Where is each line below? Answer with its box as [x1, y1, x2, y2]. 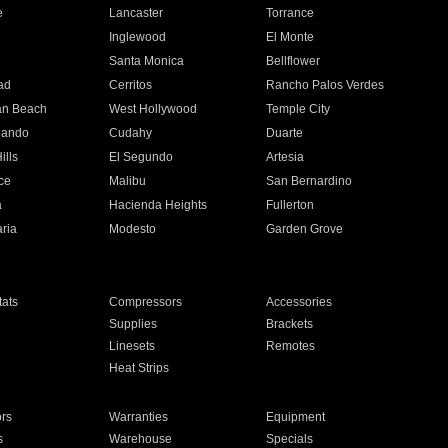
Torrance [266, 6, 315, 20]
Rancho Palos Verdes [266, 78, 385, 92]
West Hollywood [108, 102, 197, 116]
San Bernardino [266, 174, 353, 188]
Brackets [266, 317, 314, 331]
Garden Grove [266, 222, 344, 236]
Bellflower [266, 54, 321, 68]
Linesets [108, 339, 155, 353]
